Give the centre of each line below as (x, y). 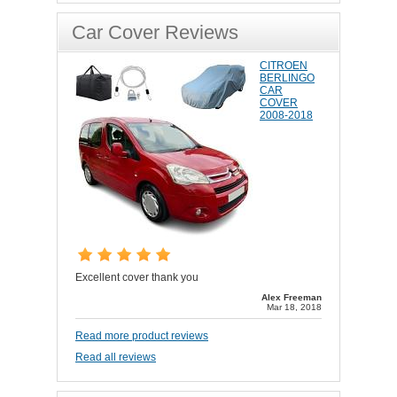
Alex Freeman (292, 298)
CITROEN (284, 66)
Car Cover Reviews (155, 33)
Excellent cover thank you (137, 278)
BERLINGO (287, 78)
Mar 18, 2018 (294, 307)
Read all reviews (116, 358)
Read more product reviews (142, 336)
